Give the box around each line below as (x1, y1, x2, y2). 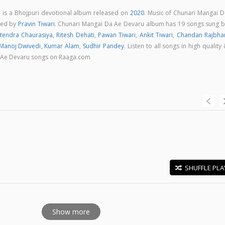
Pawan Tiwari (98, 31, 136, 39)
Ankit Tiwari (139, 31, 173, 39)
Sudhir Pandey (83, 42, 124, 50)
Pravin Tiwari (18, 20, 55, 28)
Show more (52, 207, 90, 216)
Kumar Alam (44, 42, 80, 50)
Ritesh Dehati (56, 31, 94, 39)
